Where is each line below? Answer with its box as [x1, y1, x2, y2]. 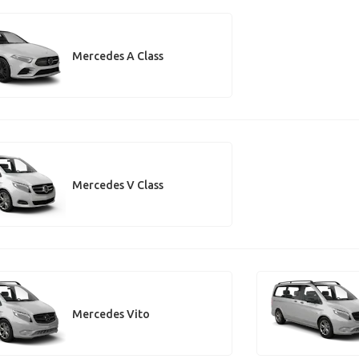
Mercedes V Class [71, 178, 163, 192]
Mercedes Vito [71, 307, 150, 321]
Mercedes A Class [71, 49, 163, 63]
